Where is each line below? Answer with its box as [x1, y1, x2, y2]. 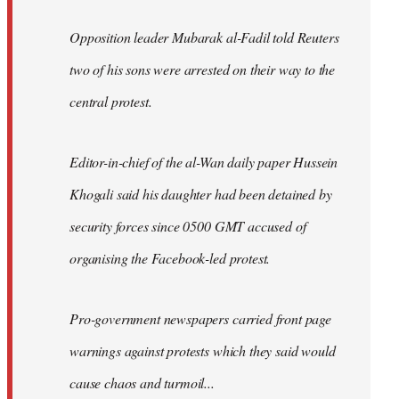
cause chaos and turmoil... [69, 373, 215, 393]
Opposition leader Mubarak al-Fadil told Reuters [69, 28, 339, 47]
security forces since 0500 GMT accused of [69, 216, 306, 236]
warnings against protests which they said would [69, 341, 336, 361]
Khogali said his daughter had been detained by [69, 184, 332, 204]
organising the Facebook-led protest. [69, 248, 271, 268]
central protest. [69, 92, 152, 111]
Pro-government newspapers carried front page [69, 309, 331, 329]
